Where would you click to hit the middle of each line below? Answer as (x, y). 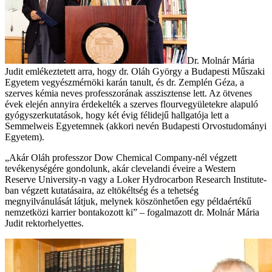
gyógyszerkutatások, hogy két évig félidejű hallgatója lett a (117, 115)
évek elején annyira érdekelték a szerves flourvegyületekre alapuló (131, 104)
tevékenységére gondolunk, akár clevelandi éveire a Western (120, 168)
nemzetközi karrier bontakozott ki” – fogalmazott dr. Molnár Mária (132, 212)
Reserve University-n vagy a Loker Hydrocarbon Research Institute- (136, 179)
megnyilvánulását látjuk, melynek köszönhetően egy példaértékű (128, 201)
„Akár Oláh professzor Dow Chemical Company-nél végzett (121, 157)
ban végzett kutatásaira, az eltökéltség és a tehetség (102, 190)
